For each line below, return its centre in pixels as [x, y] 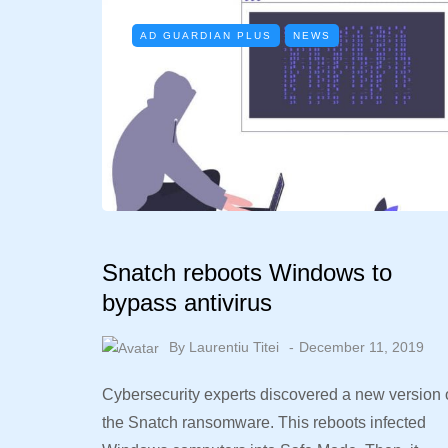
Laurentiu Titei [234, 347]
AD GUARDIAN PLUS [206, 35]
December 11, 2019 [361, 347]
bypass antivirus [187, 302]
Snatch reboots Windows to [247, 272]
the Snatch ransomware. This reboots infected [264, 422]
